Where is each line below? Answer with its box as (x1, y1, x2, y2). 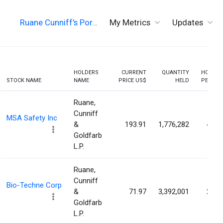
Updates (172, 17, 203, 27)
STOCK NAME (6, 77, 41, 84)
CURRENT (121, 69, 146, 76)
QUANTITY (162, 69, 189, 76)
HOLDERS (74, 69, 99, 76)
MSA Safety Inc (6, 113, 57, 123)
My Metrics (110, 17, 150, 27)
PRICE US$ (118, 77, 146, 84)
